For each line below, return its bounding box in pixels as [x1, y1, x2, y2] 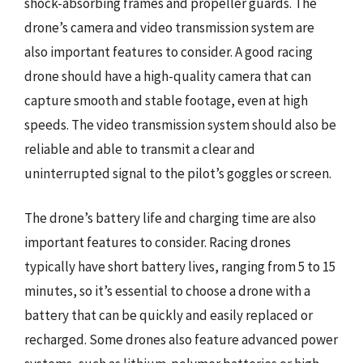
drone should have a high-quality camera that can [24, 66, 311, 85]
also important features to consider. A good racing [24, 42, 313, 61]
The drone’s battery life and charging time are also [24, 209, 316, 227]
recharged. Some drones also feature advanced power [24, 331, 338, 348]
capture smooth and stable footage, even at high [24, 91, 308, 109]
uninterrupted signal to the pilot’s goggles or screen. [24, 164, 331, 182]
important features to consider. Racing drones [24, 233, 291, 251]
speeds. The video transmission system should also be [24, 115, 336, 134]
